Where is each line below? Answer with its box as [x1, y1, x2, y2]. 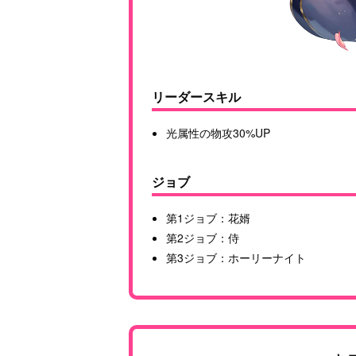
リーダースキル [152, 87, 241, 106]
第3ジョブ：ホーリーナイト [166, 250, 307, 266]
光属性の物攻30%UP [166, 125, 271, 141]
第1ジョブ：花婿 [166, 210, 251, 226]
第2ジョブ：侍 [166, 230, 240, 246]
